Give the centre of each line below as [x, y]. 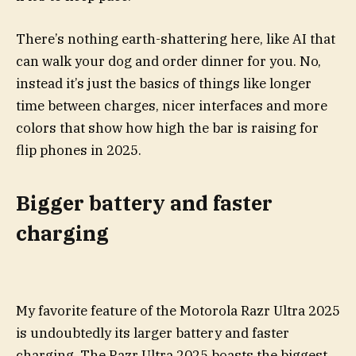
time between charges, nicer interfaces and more [172, 105]
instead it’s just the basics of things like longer [164, 83]
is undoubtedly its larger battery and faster [153, 333]
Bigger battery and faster [144, 203]
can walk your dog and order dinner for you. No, [168, 61]
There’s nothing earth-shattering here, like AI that [176, 39]
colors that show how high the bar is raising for [167, 128]
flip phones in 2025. [79, 150]
